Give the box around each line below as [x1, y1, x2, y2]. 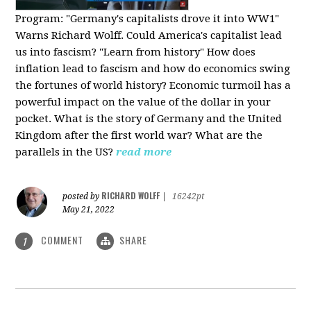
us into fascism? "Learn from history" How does [15, 45, 256, 58]
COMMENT [38, 232, 87, 247]
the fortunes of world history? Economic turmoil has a [15, 78, 292, 92]
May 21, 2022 [62, 204, 115, 215]
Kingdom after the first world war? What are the [15, 128, 263, 142]
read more [116, 145, 172, 158]
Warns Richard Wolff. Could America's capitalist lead [15, 28, 283, 42]
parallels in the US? [15, 145, 114, 158]
